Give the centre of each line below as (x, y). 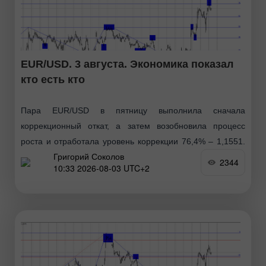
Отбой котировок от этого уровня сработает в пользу (133, 156)
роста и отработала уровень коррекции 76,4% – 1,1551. (133, 141)
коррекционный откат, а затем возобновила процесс (133, 126)
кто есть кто (53, 79)
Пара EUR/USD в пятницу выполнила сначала (133, 110)
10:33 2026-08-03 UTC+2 (102, 168)
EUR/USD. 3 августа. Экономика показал (127, 64)
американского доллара (68, 172)
